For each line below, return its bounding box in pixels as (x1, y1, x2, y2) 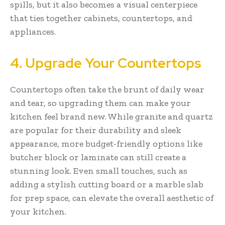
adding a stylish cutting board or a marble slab (10, 178, 203, 190)
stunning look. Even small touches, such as (10, 165, 187, 176)
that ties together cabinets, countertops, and (10, 12, 192, 24)
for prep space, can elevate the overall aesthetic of (10, 192, 213, 203)
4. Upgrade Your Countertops (10, 54, 201, 72)
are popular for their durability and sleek (10, 124, 181, 136)
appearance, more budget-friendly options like (10, 138, 202, 149)
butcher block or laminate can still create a (10, 151, 186, 163)
